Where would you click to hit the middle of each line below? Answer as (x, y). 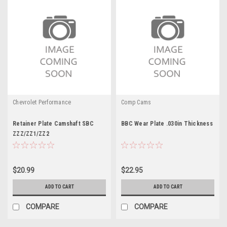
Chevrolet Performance (42, 102)
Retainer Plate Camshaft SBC (53, 123)
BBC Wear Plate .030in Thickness (167, 123)
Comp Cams (136, 102)
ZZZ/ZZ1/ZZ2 (31, 134)
